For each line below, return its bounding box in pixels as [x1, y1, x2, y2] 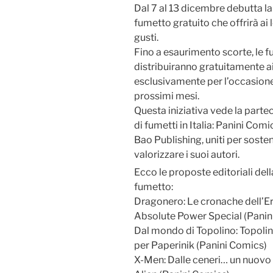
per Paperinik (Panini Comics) [134, 239, 267, 251]
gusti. [134, 31, 158, 43]
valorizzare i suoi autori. [134, 148, 239, 160]
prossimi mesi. [134, 90, 199, 102]
